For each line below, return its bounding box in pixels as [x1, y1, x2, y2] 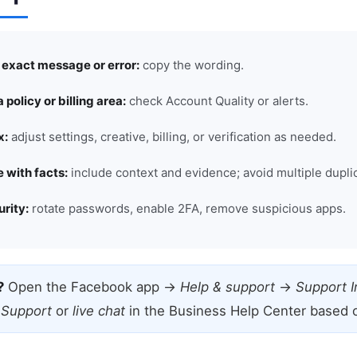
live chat [72, 303, 125, 320]
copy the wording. [139, 57, 245, 73]
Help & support [179, 279, 275, 296]
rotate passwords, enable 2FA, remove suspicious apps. [29, 201, 347, 217]
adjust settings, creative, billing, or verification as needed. [8, 129, 337, 145]
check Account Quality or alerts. [126, 93, 309, 109]
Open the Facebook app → [3, 279, 180, 296]
